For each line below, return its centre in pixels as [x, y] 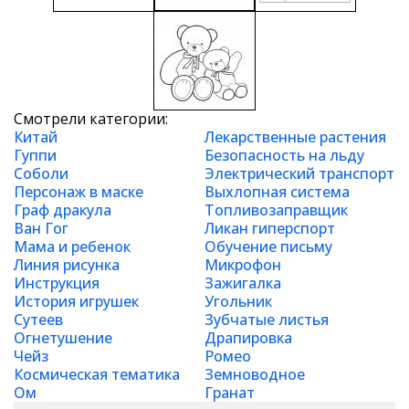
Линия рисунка [67, 265]
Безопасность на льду [284, 155]
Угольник [238, 301]
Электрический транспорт [299, 173]
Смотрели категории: [91, 119]
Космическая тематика [97, 374]
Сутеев [38, 320]
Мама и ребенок [72, 246]
